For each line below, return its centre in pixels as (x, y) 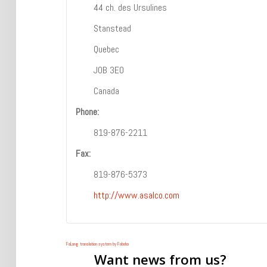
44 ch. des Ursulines (130, 7)
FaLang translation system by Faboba (97, 244)
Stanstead (112, 28)
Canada (106, 91)
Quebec (106, 49)
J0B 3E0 (108, 70)
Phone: (87, 112)
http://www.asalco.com (136, 195)
